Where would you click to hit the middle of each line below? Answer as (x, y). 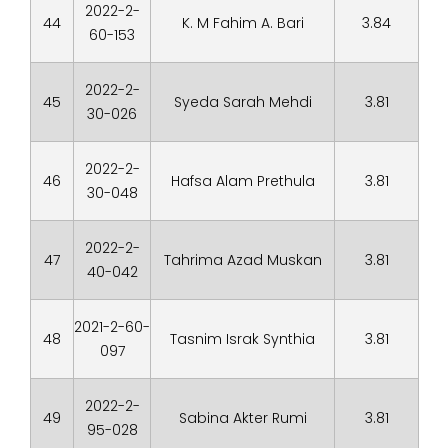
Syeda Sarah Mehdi (242, 102)
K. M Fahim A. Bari (242, 23)
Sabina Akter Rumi (242, 418)
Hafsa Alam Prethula (242, 181)
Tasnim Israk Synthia (242, 339)
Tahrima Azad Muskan (242, 260)
